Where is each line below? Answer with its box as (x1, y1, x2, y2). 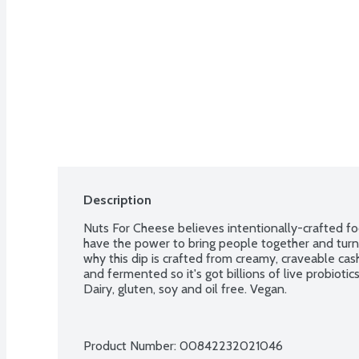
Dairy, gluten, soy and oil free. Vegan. (83, 280, 287, 296)
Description (83, 192, 151, 208)
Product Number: (83, 337, 179, 353)
